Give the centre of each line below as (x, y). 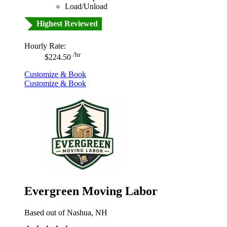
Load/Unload (86, 6)
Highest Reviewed (67, 23)
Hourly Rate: (45, 46)
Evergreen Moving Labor (91, 191)
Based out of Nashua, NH (66, 212)
